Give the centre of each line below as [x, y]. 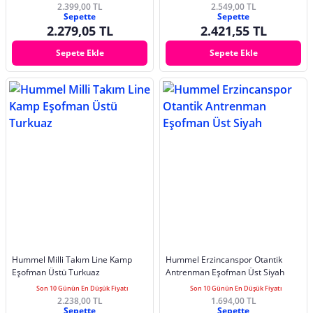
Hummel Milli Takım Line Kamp [72, 259]
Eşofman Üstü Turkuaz [56, 272]
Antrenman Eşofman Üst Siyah [225, 272]
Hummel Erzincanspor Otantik [224, 259]
